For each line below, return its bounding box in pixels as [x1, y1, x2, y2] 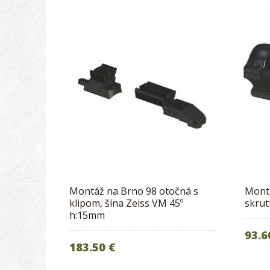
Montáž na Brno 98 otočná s [69, 184, 199, 198]
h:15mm [69, 209, 105, 222]
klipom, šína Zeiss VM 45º [69, 196, 184, 210]
